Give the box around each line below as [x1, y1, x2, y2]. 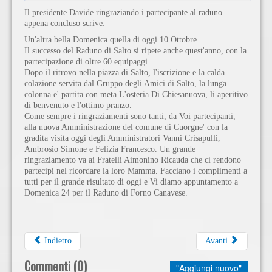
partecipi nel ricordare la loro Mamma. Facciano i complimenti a [24, 166, 247, 175]
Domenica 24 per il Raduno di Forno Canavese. [24, 188, 188, 197]
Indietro [44, 236, 72, 245]
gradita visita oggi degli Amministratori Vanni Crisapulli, [24, 133, 220, 143]
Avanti [205, 236, 228, 245]
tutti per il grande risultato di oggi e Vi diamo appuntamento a [24, 177, 238, 186]
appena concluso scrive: [24, 18, 105, 28]
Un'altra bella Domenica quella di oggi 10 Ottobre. [24, 35, 199, 44]
